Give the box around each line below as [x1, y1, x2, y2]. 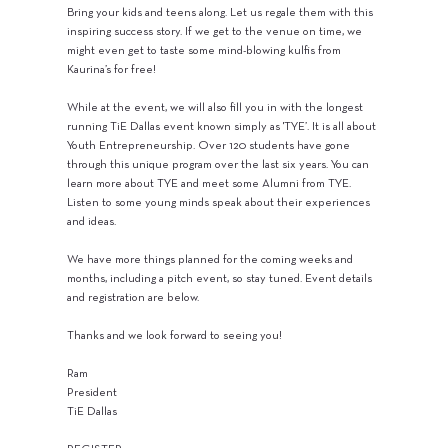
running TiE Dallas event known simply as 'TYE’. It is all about [67, 120, 377, 133]
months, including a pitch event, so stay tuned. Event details [67, 272, 373, 285]
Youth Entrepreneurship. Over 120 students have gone [67, 139, 351, 152]
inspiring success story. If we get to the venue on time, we [67, 25, 363, 38]
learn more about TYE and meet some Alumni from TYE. [67, 177, 352, 190]
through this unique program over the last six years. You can [67, 158, 370, 171]
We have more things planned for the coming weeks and [67, 253, 354, 266]
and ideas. [67, 215, 117, 228]
